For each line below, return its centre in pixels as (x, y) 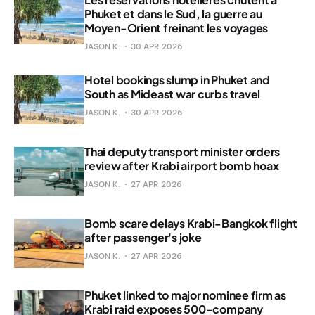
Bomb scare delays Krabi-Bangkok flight (191, 223)
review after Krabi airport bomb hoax (182, 165)
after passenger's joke (143, 237)
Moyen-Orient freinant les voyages (176, 27)
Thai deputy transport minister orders (182, 151)
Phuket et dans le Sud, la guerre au (173, 13)
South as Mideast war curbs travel (173, 94)
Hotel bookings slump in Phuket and (177, 79)
